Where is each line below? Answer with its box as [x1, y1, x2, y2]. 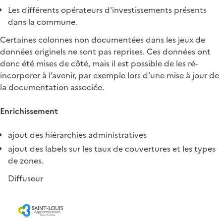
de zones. [8, 154, 44, 166]
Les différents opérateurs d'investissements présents [8, 3, 207, 16]
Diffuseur [8, 172, 43, 184]
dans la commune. [8, 15, 77, 28]
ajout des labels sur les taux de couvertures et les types [8, 142, 216, 155]
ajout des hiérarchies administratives [8, 128, 147, 141]
